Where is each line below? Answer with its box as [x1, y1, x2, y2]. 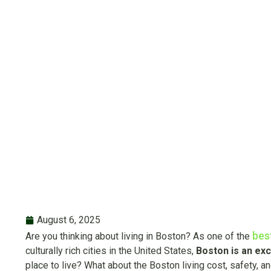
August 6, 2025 [37, 214, 100, 226]
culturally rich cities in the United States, [25, 245, 196, 256]
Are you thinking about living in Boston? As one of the [25, 230, 252, 242]
